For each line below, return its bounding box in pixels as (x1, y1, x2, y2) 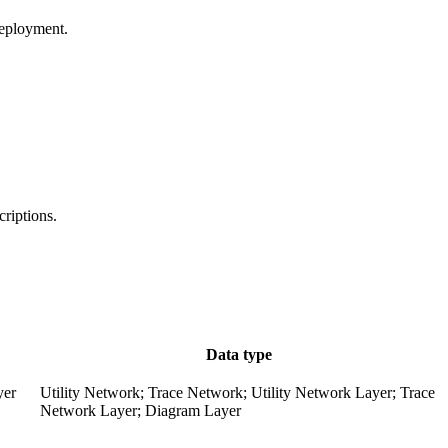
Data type (205, 346, 272, 364)
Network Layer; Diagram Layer (40, 402, 241, 420)
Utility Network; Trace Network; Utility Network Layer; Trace (40, 384, 435, 402)
